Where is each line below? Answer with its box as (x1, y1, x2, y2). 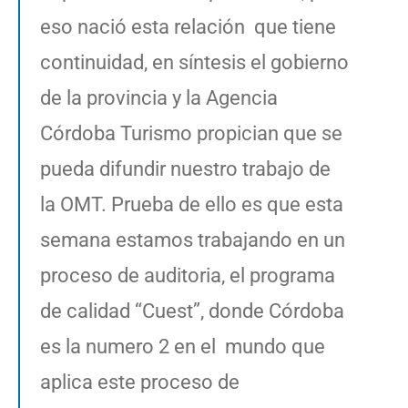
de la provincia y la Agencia (40, 86, 278, 109)
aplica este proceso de (40, 370, 240, 393)
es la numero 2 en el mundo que (40, 334, 325, 358)
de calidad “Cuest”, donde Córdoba (40, 299, 344, 322)
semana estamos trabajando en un (40, 228, 345, 251)
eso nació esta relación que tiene (40, 15, 336, 38)
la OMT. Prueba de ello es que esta (40, 192, 343, 216)
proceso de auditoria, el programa (40, 263, 335, 287)
